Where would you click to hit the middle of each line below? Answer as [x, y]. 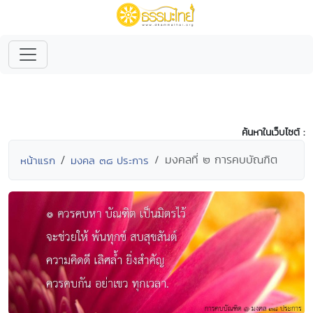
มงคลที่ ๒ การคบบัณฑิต [221, 160]
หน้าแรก [38, 160]
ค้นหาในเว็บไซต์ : [273, 132]
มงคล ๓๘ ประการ [110, 160]
